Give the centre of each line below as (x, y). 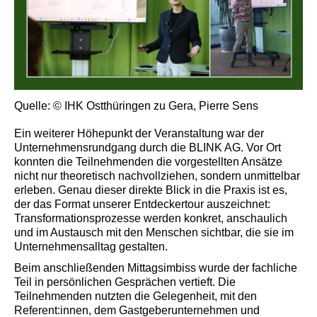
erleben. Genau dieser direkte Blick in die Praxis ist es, (151, 190)
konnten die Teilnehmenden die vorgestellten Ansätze (148, 162)
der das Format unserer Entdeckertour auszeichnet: (142, 204)
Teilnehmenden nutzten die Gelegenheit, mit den (136, 296)
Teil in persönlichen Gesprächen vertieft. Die (125, 282)
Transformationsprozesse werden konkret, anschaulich (151, 219)
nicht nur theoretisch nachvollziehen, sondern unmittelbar (157, 176)
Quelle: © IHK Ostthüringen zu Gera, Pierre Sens (136, 106)
